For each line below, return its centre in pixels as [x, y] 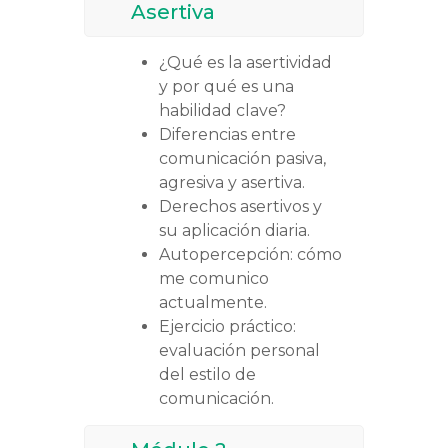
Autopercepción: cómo [250, 255]
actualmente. [213, 303]
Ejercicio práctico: [227, 327]
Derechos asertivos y [240, 207]
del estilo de [207, 375]
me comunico [214, 279]
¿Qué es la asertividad [245, 63]
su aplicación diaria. [234, 231]
